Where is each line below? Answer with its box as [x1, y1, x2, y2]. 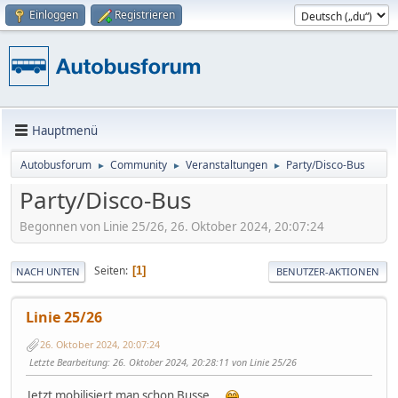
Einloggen [29, 7, 78, 22]
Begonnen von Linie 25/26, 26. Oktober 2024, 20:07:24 [20, 218, 324, 235]
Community [110, 157, 167, 172]
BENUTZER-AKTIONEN [276, 264, 379, 278]
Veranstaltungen [186, 157, 267, 172]
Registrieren [115, 7, 175, 22]
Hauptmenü [32, 122, 98, 139]
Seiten [94, 263, 125, 279]
